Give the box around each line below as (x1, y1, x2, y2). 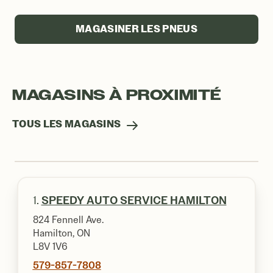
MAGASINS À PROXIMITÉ (12, 86, 222, 104)
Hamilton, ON (32, 227, 90, 239)
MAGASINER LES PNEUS (75, 23, 198, 35)
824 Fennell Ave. (32, 214, 104, 225)
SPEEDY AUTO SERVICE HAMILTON (41, 194, 227, 207)
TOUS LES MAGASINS (12, 118, 123, 130)
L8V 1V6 (32, 241, 68, 252)
